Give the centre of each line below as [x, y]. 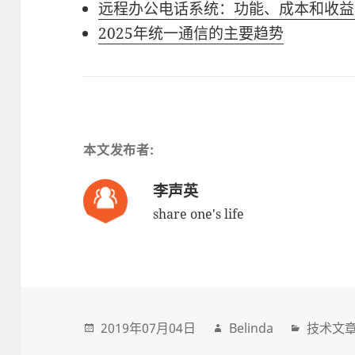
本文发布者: [119, 150]
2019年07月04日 [149, 328]
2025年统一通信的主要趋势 [191, 33]
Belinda [252, 328]
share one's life [199, 214]
